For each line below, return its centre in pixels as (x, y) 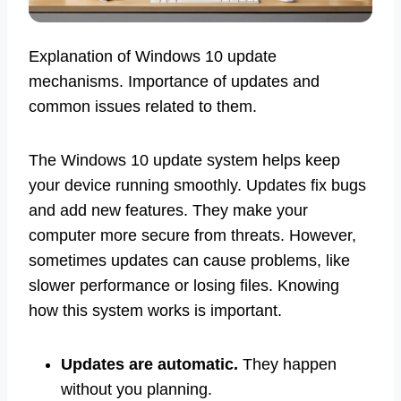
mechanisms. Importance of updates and (174, 82)
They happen (287, 365)
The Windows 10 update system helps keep (184, 161)
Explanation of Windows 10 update (153, 57)
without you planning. (137, 390)
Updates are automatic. (149, 365)
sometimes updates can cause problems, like (189, 261)
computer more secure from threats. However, (192, 236)
